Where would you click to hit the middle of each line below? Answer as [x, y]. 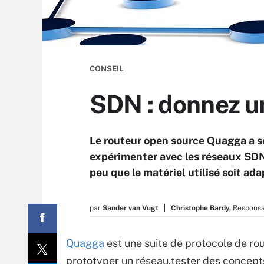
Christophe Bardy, [201, 208]
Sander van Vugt [131, 208]
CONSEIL [107, 69]
